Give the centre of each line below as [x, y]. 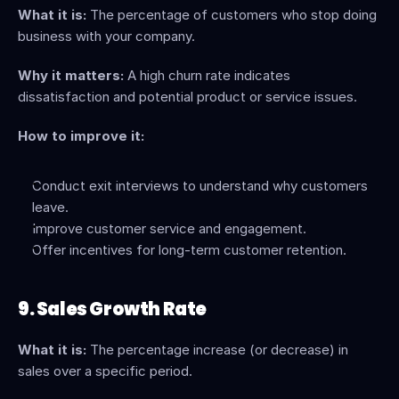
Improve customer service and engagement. [169, 228]
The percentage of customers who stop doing [232, 15]
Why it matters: [71, 75]
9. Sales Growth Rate [112, 309]
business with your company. [106, 36]
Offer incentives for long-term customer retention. [189, 250]
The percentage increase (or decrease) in [217, 350]
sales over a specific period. [105, 371]
